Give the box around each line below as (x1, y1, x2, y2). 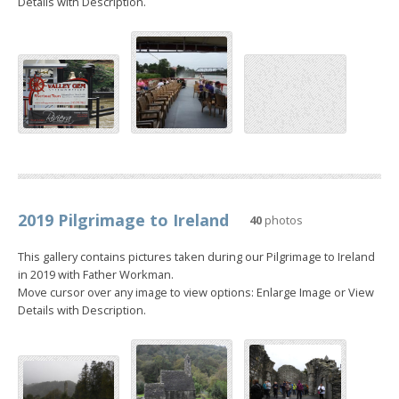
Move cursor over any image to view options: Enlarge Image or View (18, 283, 374, 300)
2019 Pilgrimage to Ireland (18, 208, 229, 231)
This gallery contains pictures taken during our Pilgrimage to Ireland (18, 248, 375, 265)
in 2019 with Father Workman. (18, 265, 174, 282)
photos (262, 211, 303, 228)
